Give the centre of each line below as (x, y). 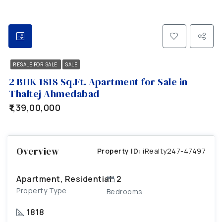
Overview (38, 151)
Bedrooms (124, 191)
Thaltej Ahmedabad (54, 93)
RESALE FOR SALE (36, 64)
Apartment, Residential (64, 179)
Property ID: (119, 151)
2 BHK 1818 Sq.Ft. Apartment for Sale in (98, 82)
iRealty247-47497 (173, 151)
